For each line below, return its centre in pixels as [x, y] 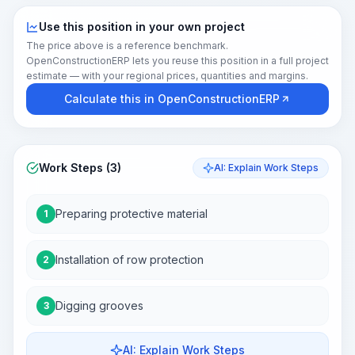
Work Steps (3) [80, 168]
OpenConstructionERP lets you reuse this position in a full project [177, 61]
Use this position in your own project [142, 27]
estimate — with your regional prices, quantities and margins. [167, 76]
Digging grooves [99, 305]
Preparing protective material [132, 214]
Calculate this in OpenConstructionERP [172, 99]
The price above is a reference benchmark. [127, 46]
